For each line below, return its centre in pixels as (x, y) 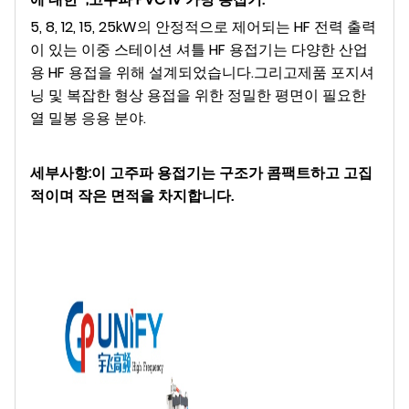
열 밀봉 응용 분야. (88, 118)
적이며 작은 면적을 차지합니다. (132, 195)
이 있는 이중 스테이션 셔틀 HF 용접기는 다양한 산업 (199, 49)
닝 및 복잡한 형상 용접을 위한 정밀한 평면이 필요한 (198, 95)
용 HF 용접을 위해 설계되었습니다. (142, 72)
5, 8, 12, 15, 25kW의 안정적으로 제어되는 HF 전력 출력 (203, 26)
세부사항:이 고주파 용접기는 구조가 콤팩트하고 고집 (201, 173)
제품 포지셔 (336, 72)
